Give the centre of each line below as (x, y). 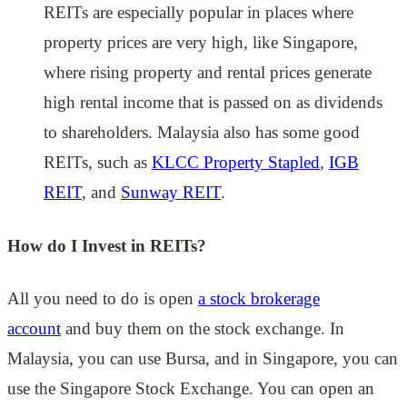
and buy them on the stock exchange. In (203, 328)
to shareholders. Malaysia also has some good (202, 133)
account (34, 328)
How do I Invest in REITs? (107, 245)
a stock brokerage (259, 298)
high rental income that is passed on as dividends (213, 103)
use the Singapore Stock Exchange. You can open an (191, 388)
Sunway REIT (171, 193)
